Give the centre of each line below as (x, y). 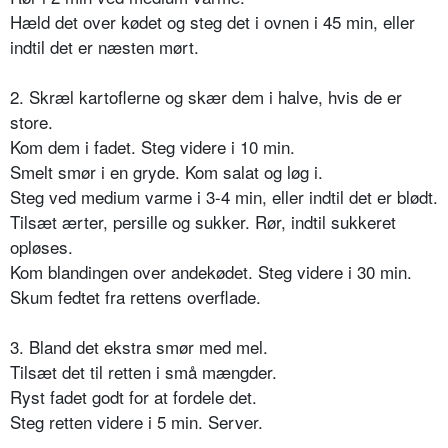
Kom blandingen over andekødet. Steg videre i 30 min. (211, 272)
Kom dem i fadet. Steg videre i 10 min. (152, 147)
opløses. (41, 247)
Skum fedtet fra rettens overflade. (135, 297)
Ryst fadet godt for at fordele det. (133, 397)
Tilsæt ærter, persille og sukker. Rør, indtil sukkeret (203, 222)
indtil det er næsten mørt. (104, 47)
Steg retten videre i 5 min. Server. (136, 422)
